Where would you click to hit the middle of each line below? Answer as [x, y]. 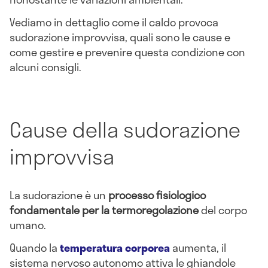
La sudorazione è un [59, 195]
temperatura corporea [115, 247]
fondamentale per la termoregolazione [104, 210]
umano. [29, 225]
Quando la [35, 247]
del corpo [223, 210]
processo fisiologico [157, 195]
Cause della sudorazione [125, 129]
